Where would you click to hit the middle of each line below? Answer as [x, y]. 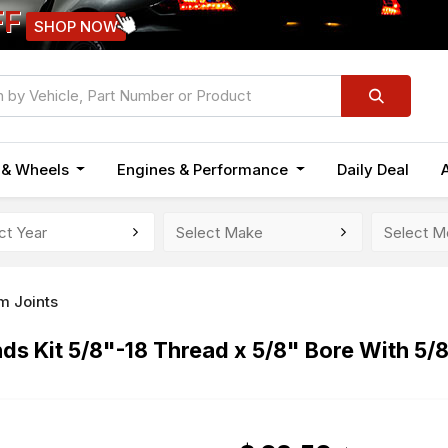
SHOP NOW [76, 26]
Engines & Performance [203, 169]
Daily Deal [373, 169]
